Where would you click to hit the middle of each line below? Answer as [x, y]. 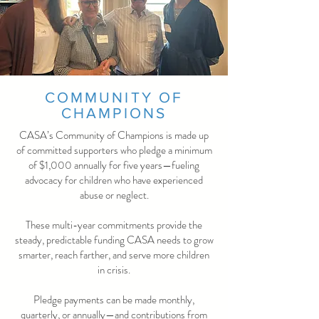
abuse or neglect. [114, 195]
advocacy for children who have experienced [114, 180]
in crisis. [114, 270]
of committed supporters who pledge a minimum [114, 150]
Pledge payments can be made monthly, [114, 300]
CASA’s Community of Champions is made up [114, 135]
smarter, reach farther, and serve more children [114, 255]
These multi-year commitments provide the [114, 225]
